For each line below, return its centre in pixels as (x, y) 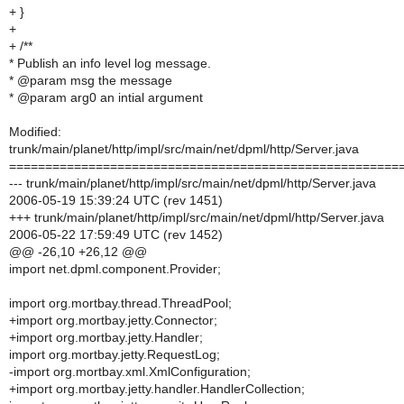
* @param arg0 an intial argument (106, 97)
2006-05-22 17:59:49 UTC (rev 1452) (116, 234)
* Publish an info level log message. (110, 63)
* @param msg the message (91, 80)
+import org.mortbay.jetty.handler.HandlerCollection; (157, 389)
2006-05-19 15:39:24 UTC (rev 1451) (116, 200)
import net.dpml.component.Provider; (115, 269)
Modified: (35, 132)
